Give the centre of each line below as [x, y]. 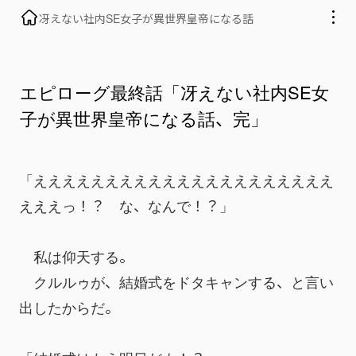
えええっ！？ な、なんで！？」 [126, 205]
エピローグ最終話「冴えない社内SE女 [174, 91]
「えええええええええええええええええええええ [176, 179]
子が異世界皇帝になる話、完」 [144, 117]
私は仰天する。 [76, 255]
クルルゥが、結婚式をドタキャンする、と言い [176, 281]
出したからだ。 [69, 306]
